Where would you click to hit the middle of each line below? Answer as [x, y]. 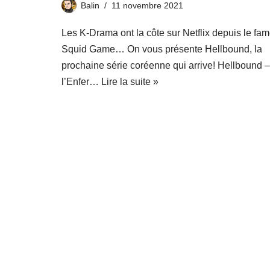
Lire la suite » [130, 82]
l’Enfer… [81, 82]
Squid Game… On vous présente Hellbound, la [162, 49]
